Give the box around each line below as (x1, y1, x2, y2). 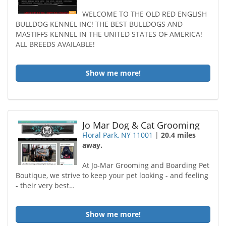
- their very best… (16, 181, 75, 190)
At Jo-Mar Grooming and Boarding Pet (82, 160, 210, 170)
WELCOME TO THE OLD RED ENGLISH (82, 9, 207, 19)
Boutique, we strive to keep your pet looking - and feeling (16, 171, 208, 180)
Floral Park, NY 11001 (82, 130, 153, 140)
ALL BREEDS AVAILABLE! (16, 39, 95, 49)
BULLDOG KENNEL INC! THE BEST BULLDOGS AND (16, 19, 183, 29)
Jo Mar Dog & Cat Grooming (82, 119, 200, 131)
